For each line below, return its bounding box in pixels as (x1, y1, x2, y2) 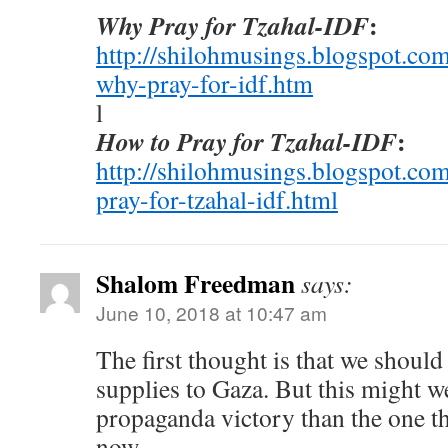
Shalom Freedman (96, 264, 295, 302)
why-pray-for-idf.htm (96, 66, 313, 100)
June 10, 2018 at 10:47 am (96, 299, 327, 326)
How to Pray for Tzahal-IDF (96, 123, 397, 159)
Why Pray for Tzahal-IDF (96, 7, 369, 43)
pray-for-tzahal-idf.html (96, 182, 338, 216)
